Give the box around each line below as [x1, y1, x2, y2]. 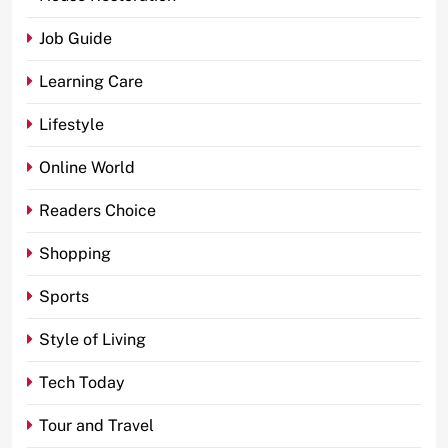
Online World [39, 157, 135, 177]
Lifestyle [39, 114, 104, 134]
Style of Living [39, 329, 146, 349]
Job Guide [39, 28, 112, 48]
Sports [39, 286, 89, 306]
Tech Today [39, 372, 125, 392]
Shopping [39, 243, 111, 263]
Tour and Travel [39, 415, 154, 435]
